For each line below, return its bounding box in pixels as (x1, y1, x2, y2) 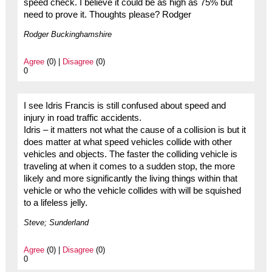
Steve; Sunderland (23, 218, 89, 228)
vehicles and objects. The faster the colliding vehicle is (23, 149, 237, 160)
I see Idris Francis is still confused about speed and (23, 101, 226, 111)
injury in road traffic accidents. (23, 113, 141, 123)
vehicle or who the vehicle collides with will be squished (23, 186, 241, 196)
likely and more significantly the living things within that (23, 174, 237, 184)
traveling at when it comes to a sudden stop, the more (23, 161, 235, 172)
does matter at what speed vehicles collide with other (23, 137, 232, 148)
